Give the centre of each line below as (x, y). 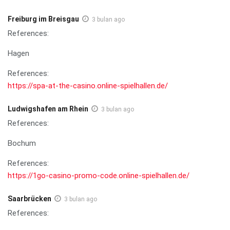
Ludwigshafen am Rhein (48, 109)
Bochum (22, 143)
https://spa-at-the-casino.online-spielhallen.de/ (88, 85)
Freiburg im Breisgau (43, 19)
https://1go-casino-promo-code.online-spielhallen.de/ (99, 175)
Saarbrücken (30, 198)
